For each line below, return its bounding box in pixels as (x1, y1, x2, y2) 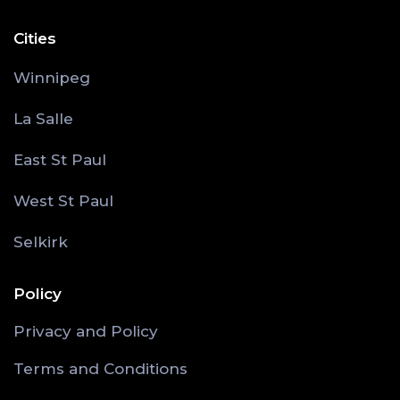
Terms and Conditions (13, 360, 187, 379)
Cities (13, 29, 56, 48)
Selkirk (13, 233, 68, 252)
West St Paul (13, 192, 113, 211)
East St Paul (13, 151, 106, 170)
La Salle (13, 110, 73, 129)
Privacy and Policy (13, 322, 158, 341)
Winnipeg (13, 69, 90, 87)
